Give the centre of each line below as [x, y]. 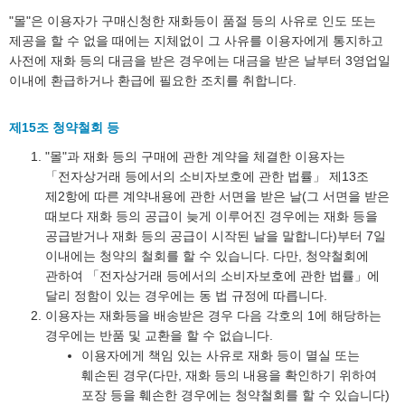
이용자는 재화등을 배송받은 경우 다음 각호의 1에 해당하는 [213, 316]
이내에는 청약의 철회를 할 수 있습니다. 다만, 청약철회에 [207, 256]
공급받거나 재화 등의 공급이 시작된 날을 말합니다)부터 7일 [216, 236]
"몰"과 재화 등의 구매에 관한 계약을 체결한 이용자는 [195, 156]
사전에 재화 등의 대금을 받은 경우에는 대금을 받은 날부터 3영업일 [200, 61]
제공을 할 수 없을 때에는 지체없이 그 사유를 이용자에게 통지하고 [196, 41]
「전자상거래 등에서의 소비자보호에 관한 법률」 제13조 [207, 176]
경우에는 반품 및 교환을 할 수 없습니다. [159, 335]
